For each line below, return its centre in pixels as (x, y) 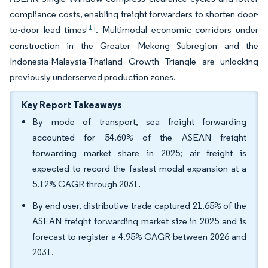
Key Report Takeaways (72, 105)
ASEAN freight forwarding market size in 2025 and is (139, 221)
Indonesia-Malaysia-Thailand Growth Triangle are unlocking (134, 61)
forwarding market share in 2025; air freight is (139, 153)
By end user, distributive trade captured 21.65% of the (139, 205)
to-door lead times (48, 30)
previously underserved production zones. (93, 77)
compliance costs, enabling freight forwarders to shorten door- (134, 14)
